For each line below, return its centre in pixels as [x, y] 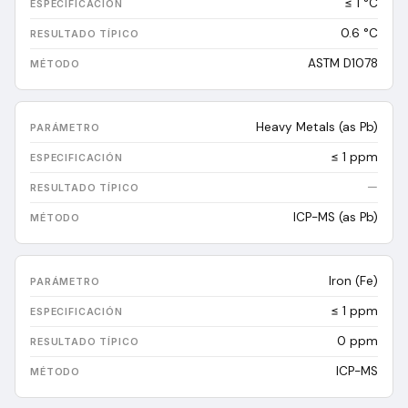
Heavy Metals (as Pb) [317, 127]
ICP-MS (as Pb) [336, 217]
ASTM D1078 [343, 63]
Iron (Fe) [353, 281]
